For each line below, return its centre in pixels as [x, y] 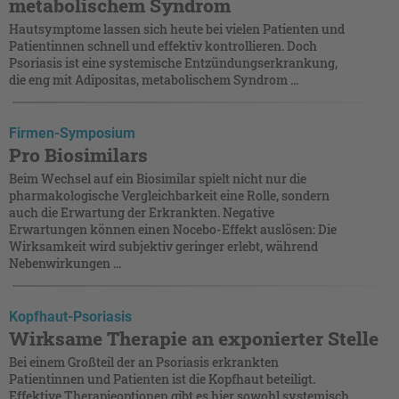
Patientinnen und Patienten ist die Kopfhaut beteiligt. [162, 379]
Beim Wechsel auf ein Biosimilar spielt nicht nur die [158, 178]
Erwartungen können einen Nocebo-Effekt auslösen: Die [173, 229]
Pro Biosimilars [78, 155]
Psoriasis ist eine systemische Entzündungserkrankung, [173, 62]
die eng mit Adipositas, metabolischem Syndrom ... [154, 79]
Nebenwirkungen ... [65, 263]
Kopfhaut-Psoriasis [70, 316]
